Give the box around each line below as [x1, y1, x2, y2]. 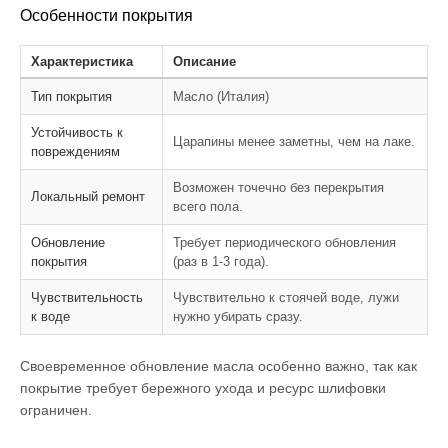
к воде [31, 308, 70, 324]
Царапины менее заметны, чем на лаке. [173, 133, 415, 149]
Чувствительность [31, 289, 143, 305]
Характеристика [31, 53, 133, 69]
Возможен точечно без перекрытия [173, 179, 384, 195]
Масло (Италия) [173, 88, 269, 104]
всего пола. [173, 198, 243, 214]
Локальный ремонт [31, 188, 145, 204]
